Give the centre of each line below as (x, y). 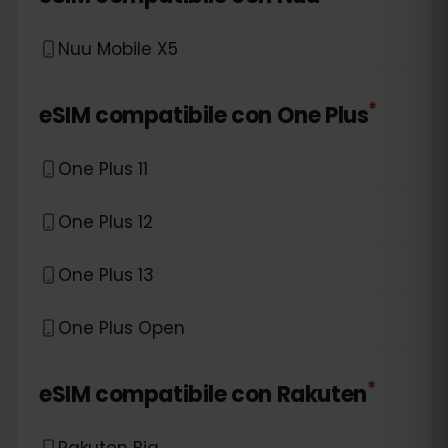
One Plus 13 (106, 274)
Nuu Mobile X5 (118, 48)
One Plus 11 (103, 168)
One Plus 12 (105, 221)
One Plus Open (121, 327)
